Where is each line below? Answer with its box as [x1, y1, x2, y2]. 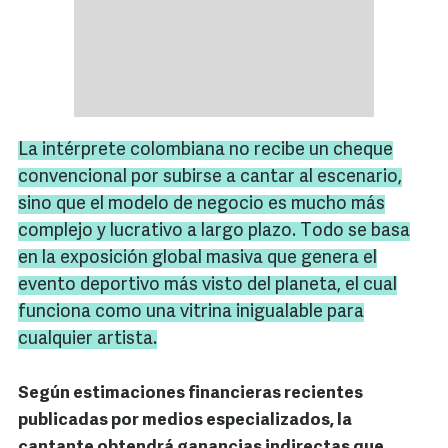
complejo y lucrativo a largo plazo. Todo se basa [18, 222, 410, 242]
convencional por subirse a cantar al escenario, [18, 168, 402, 188]
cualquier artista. [18, 330, 157, 350]
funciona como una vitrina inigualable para [18, 303, 364, 323]
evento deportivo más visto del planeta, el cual [18, 276, 397, 296]
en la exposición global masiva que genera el [18, 249, 377, 269]
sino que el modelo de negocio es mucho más [18, 195, 385, 215]
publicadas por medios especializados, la [18, 412, 352, 430]
